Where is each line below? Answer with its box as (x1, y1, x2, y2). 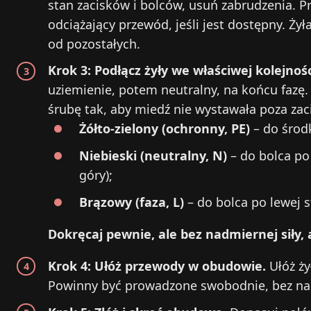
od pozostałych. (48, 35, 140, 52)
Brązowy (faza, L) (79, 193, 184, 210)
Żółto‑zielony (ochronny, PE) (79, 120, 250, 137)
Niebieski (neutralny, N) (79, 147, 227, 165)
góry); (79, 167, 112, 184)
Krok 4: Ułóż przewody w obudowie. (48, 257, 266, 274)
